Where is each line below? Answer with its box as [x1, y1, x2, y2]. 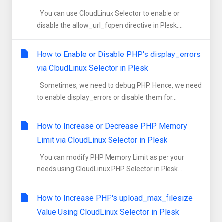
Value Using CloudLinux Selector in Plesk [37, 207, 179, 217]
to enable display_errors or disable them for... [37, 93, 177, 101]
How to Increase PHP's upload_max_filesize [37, 193, 193, 203]
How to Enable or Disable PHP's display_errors [37, 50, 201, 59]
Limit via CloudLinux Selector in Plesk [37, 135, 167, 145]
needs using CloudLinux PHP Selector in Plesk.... [37, 165, 184, 173]
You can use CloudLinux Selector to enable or [37, 9, 180, 17]
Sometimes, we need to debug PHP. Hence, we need [37, 81, 202, 89]
